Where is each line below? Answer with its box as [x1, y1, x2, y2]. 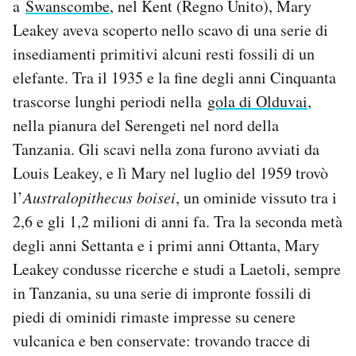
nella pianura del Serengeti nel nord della [13, 114, 279, 136]
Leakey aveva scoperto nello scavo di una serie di [13, 18, 328, 41]
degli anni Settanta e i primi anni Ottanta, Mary [13, 234, 319, 256]
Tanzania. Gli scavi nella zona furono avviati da [13, 137, 319, 160]
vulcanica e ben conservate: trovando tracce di [13, 329, 311, 351]
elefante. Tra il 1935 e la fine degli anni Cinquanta [13, 66, 336, 88]
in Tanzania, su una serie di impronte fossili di [13, 281, 311, 304]
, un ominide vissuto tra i [176, 186, 337, 208]
